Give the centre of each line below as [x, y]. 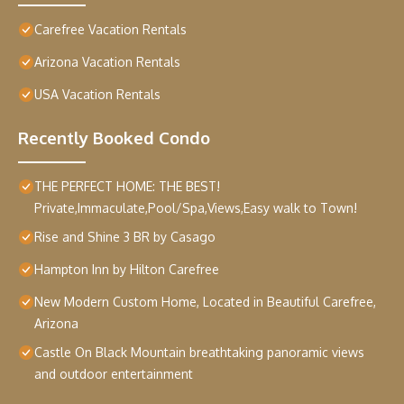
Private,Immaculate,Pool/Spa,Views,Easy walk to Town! [196, 208]
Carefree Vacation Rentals [110, 30]
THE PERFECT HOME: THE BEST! [127, 187]
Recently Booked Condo [114, 138]
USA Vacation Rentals [97, 95]
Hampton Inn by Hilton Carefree [127, 270]
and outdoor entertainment [114, 374]
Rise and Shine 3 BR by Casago [125, 237]
